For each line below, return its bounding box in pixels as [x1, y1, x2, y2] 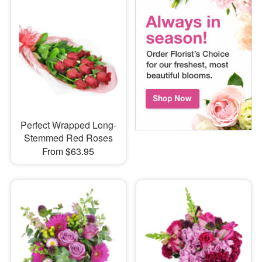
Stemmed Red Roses [23, 131, 113, 145]
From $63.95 [42, 144, 95, 158]
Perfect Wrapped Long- [20, 118, 116, 132]
